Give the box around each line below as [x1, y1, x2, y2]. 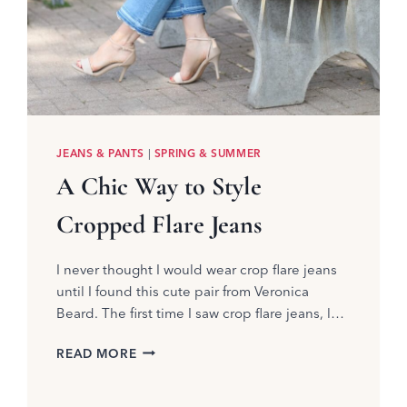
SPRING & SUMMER [154, 145, 261, 160]
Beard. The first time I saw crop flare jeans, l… [56, 303, 345, 322]
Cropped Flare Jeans [56, 208, 263, 240]
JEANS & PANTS [56, 145, 145, 160]
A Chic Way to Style [56, 170, 263, 202]
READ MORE [56, 345, 137, 361]
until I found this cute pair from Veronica [56, 282, 310, 300]
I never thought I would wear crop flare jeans [56, 260, 338, 278]
